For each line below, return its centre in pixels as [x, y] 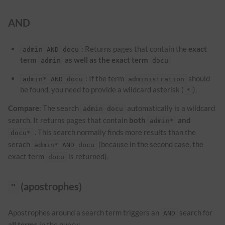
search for [195, 212]
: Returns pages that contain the [135, 48]
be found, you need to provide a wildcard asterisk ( [102, 89]
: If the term [106, 78]
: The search [60, 108]
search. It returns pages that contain [69, 120]
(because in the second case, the [150, 144]
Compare [24, 108]
